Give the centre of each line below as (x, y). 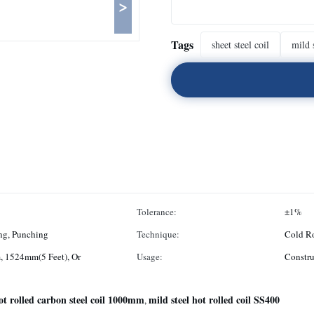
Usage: (150, 257)
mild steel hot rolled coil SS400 (214, 300)
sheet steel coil (240, 45)
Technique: (158, 234)
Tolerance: (157, 212)
